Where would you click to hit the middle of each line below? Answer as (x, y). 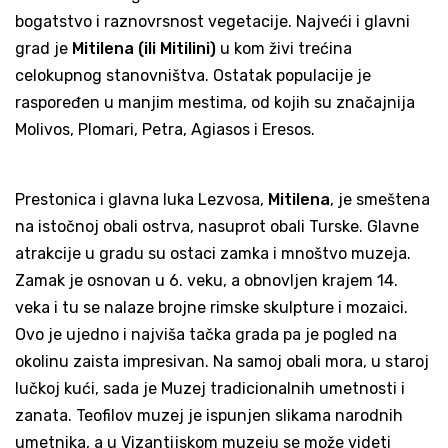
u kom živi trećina (284, 49)
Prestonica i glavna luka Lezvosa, (141, 200)
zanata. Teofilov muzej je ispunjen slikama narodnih (209, 416)
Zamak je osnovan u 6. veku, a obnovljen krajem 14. (206, 281)
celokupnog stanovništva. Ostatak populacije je (193, 76)
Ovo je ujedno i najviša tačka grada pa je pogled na (206, 335)
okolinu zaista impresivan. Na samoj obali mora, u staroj (222, 362)
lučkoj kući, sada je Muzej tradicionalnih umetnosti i (210, 389)
